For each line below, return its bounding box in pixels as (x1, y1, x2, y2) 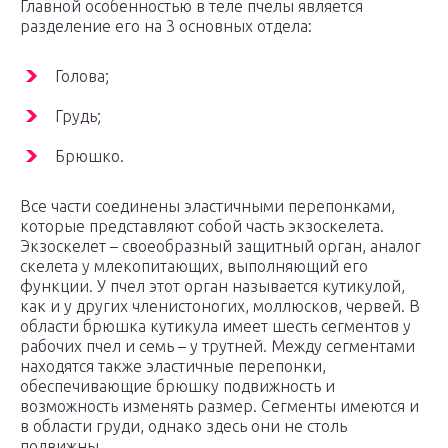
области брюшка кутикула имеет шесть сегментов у (20, 317, 411, 336)
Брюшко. (55, 147, 124, 166)
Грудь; (55, 107, 101, 126)
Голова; (55, 67, 109, 86)
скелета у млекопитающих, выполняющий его (20, 257, 368, 276)
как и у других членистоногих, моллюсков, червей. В (20, 297, 420, 316)
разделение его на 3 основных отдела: (20, 17, 312, 36)
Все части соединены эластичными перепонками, (20, 197, 395, 216)
